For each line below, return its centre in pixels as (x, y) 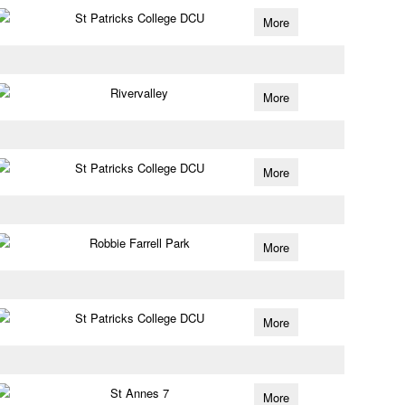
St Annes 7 (139, 393)
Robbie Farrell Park (139, 243)
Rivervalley (140, 93)
